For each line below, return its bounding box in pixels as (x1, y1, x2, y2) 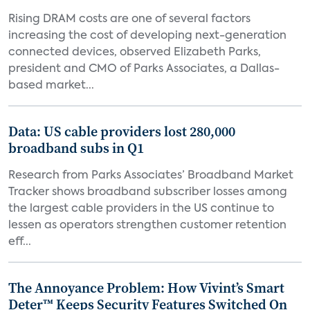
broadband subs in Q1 (8, 138, 144, 158)
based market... (8, 80, 94, 91)
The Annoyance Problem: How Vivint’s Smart (8, 278, 284, 298)
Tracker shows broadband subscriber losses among (8, 187, 287, 198)
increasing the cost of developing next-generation (8, 30, 286, 42)
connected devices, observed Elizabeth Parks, (8, 47, 261, 58)
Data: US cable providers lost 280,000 (8, 122, 235, 141)
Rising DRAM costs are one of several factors (8, 14, 250, 25)
